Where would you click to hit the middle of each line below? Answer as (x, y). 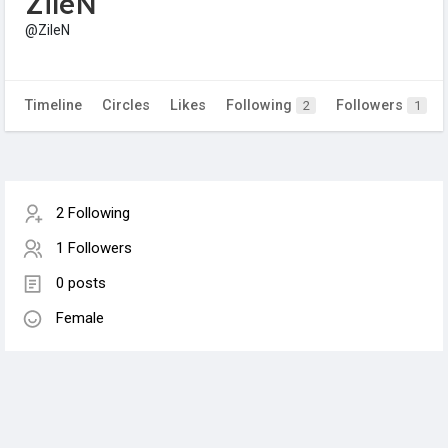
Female (80, 318)
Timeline (53, 106)
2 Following (93, 213)
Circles (126, 106)
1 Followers (94, 248)
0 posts (81, 283)
